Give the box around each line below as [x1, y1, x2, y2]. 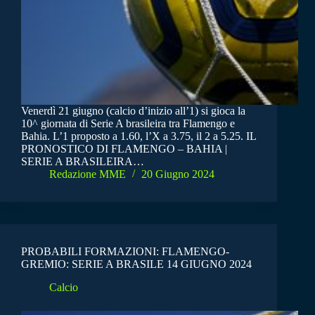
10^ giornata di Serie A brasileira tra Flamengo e [21, 117, 235, 130]
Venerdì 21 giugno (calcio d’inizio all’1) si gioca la [21, 105, 245, 117]
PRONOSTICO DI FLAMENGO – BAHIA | [21, 143, 227, 155]
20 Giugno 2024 [141, 168, 214, 181]
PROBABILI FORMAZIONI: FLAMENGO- [21, 245, 229, 258]
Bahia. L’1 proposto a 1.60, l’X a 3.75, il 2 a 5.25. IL [21, 130, 256, 143]
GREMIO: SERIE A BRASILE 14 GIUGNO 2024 [21, 258, 252, 271]
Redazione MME [49, 168, 126, 181]
